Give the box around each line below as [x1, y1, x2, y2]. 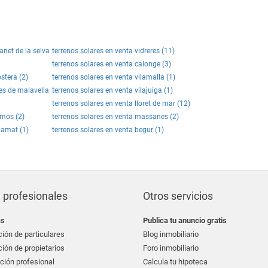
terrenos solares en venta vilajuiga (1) [52, 86, 173, 95]
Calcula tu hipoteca [143, 257, 208, 266]
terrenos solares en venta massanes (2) [52, 112, 179, 121]
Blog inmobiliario [143, 230, 199, 239]
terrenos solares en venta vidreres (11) [52, 47, 175, 55]
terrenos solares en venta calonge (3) [52, 60, 171, 68]
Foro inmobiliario [143, 243, 199, 252]
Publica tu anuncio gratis [143, 216, 227, 225]
